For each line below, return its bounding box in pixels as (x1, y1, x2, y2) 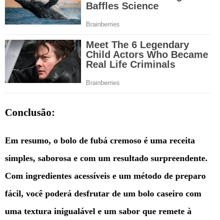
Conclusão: (5, 107, 55, 119)
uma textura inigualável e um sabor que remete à (5, 206, 192, 217)
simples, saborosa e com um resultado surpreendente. (5, 153, 208, 164)
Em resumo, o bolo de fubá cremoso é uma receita (5, 136, 195, 146)
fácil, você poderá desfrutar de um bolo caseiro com (5, 189, 201, 199)
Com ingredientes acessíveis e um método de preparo (5, 171, 206, 181)
